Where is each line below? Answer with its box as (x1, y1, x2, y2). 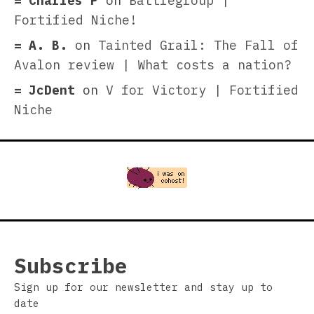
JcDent (29, 82, 75, 99)
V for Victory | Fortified (106, 82, 299, 99)
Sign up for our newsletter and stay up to (14, 280, 273, 294)
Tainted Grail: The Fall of (98, 37, 299, 54)
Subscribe (14, 252, 128, 280)
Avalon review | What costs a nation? (14, 57, 292, 74)
